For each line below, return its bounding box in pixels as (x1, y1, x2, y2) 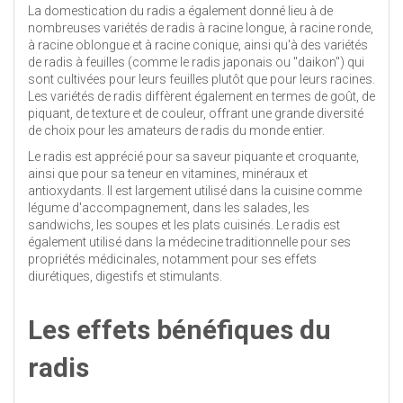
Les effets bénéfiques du (28, 313, 331, 345)
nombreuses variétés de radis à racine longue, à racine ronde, (28, 20, 373, 35)
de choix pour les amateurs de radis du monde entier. (28, 122, 325, 138)
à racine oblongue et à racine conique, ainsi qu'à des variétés (28, 37, 368, 52)
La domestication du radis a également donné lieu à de (28, 3, 333, 18)
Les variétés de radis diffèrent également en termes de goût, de (28, 88, 375, 103)
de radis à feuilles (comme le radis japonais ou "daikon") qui (28, 54, 364, 69)
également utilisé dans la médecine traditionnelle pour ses (28, 234, 351, 249)
